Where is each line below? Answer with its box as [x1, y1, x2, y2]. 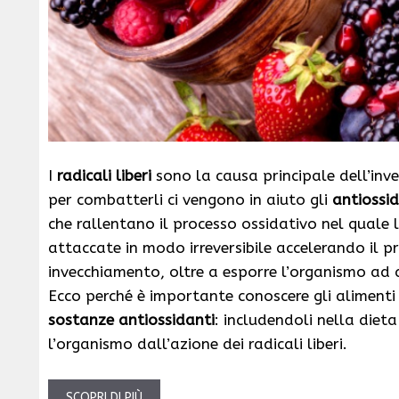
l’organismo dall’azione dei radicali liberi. [48, 335, 347, 354]
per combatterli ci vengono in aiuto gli [48, 191, 332, 209]
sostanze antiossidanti [48, 311, 215, 330]
